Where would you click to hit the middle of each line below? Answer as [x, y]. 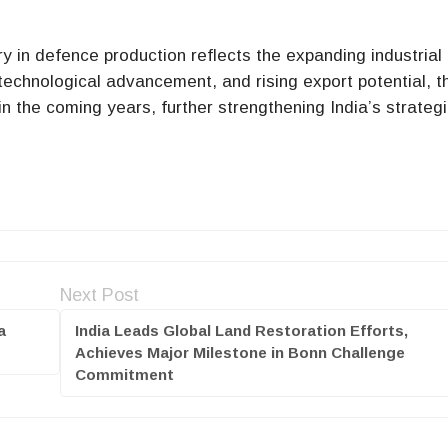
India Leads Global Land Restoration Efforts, [241, 331]
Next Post [99, 295]
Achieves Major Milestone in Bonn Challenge [239, 353]
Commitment [124, 375]
